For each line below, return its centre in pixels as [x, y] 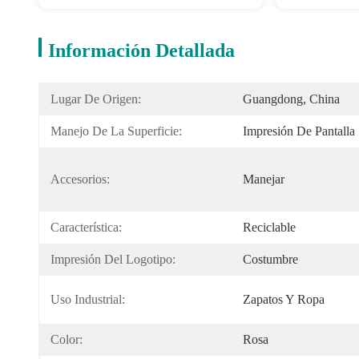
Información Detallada [141, 50]
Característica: [86, 227]
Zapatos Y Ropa [284, 299]
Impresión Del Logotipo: [113, 259]
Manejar [264, 179]
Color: [67, 339]
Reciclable [269, 227]
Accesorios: [80, 179]
